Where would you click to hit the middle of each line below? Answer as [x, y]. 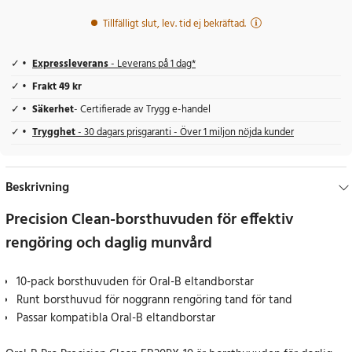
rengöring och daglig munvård [109, 244]
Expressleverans [70, 65]
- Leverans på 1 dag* [152, 65]
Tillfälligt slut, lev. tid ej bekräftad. [174, 25]
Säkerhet [53, 110]
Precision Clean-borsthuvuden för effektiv [149, 220]
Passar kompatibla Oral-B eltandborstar [116, 319]
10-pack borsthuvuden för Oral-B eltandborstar [135, 282]
